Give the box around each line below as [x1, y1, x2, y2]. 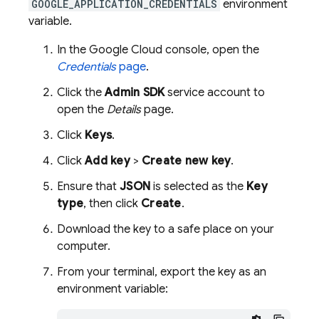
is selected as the [150, 179, 246, 194]
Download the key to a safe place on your [57, 222, 274, 236]
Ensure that [57, 179, 120, 194]
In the [57, 43, 89, 57]
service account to [164, 85, 266, 100]
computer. [57, 239, 110, 253]
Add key [85, 154, 130, 168]
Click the [57, 85, 105, 100]
